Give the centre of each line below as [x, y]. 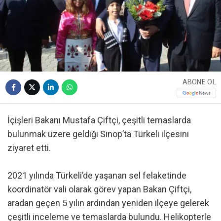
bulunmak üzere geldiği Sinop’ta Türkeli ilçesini [98, 134]
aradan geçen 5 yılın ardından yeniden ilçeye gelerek [108, 203]
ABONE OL [199, 82]
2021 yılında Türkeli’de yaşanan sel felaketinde [97, 176]
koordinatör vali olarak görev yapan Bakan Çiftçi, [99, 189]
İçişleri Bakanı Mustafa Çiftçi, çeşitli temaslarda [99, 120]
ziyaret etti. [29, 148]
